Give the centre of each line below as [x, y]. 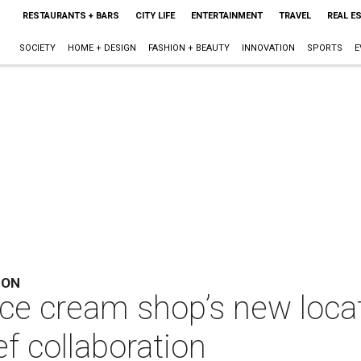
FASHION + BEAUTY [189, 48]
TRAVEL [295, 16]
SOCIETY [37, 48]
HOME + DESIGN [102, 48]
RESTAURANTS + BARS [71, 16]
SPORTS [324, 48]
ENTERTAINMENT [226, 16]
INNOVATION [268, 48]
